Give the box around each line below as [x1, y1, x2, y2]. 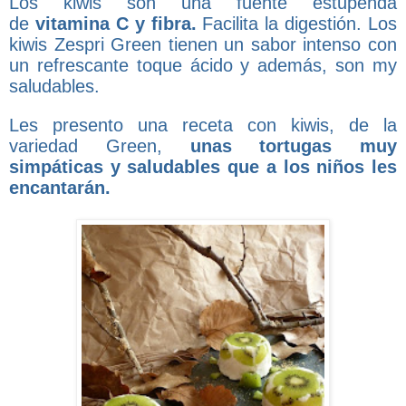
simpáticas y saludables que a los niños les [9, 156, 397, 177]
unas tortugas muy [189, 135, 397, 156]
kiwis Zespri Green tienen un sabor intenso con [9, 34, 397, 54]
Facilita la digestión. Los [202, 13, 397, 34]
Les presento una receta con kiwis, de [9, 114, 383, 135]
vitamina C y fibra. [34, 13, 203, 34]
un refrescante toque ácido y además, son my [9, 54, 397, 75]
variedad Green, [9, 135, 190, 156]
